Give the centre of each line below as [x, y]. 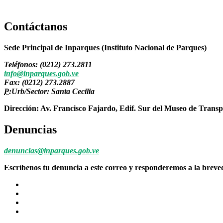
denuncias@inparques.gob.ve [52, 150]
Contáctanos [36, 26]
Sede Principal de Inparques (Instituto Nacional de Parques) [105, 47]
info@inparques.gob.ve [41, 73]
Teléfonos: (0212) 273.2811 [48, 64]
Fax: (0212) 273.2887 [39, 82]
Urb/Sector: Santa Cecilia [53, 91]
